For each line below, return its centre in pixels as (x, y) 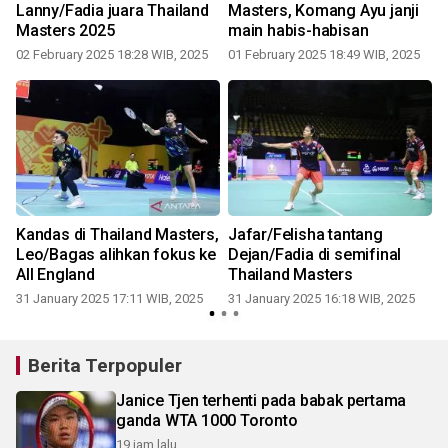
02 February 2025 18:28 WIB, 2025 (112, 54)
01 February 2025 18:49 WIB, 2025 (324, 54)
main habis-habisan (298, 30)
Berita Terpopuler (105, 365)
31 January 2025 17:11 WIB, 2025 (109, 298)
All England (55, 274)
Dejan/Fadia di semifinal (315, 254)
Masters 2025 (65, 30)
